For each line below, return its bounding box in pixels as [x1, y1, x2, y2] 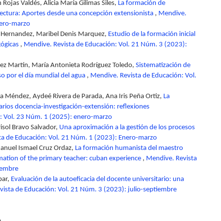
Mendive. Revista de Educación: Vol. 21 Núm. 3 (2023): [24, 41, 187, 48]
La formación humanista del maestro [75, 145, 183, 152]
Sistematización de [136, 62, 190, 69]
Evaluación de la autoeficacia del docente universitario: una [11, 176, 184, 183]
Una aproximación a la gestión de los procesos [59, 124, 195, 131]
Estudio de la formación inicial [108, 31, 195, 38]
